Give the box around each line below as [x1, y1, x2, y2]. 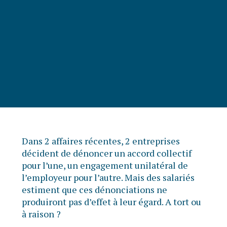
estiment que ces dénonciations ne [21, 183, 167, 196]
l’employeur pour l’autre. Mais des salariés [21, 171, 195, 184]
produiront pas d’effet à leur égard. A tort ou [21, 196, 201, 208]
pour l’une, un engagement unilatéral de [21, 159, 188, 172]
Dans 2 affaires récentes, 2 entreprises [21, 135, 180, 147]
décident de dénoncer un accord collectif [21, 147, 192, 160]
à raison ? [21, 208, 61, 220]
